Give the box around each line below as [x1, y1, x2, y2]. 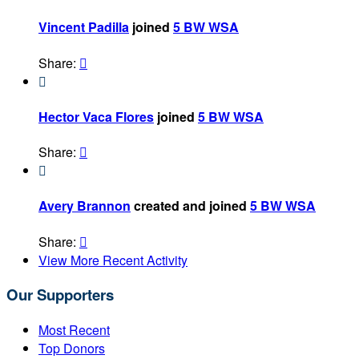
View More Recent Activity [38, 250, 188, 269]
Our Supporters [6, 284, 114, 306]
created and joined [131, 196, 250, 216]
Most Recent [38, 321, 110, 340]
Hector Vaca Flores [38, 107, 154, 126]
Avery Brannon [38, 196, 131, 216]
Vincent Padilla [38, 18, 129, 37]
